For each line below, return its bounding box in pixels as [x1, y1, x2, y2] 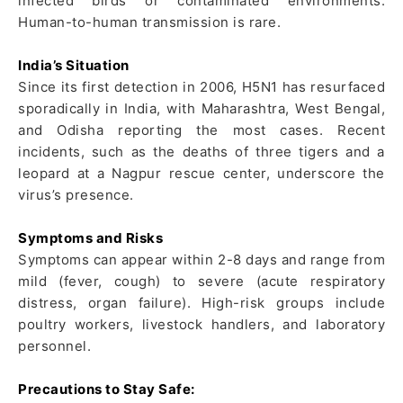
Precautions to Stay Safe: [18, 381, 195, 399]
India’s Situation [18, 57, 130, 75]
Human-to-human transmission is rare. [18, 13, 281, 31]
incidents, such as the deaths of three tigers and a [18, 143, 385, 161]
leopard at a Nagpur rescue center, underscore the [18, 165, 385, 183]
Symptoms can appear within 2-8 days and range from [18, 251, 385, 269]
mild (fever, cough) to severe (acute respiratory [18, 273, 385, 291]
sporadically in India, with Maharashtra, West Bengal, [18, 100, 385, 118]
